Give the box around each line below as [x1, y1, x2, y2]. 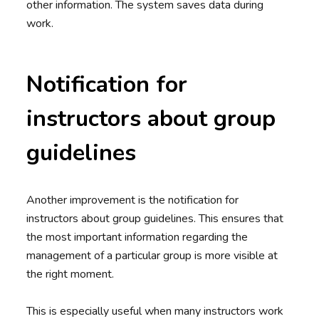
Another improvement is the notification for [26, 192, 239, 209]
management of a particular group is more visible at [26, 248, 278, 264]
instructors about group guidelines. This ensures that [26, 211, 284, 227]
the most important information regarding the [26, 229, 249, 246]
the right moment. [26, 266, 115, 283]
